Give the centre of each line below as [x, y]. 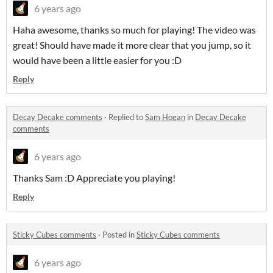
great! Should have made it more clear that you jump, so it [132, 44]
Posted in [119, 234]
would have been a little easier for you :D [97, 60]
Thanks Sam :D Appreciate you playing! [94, 177]
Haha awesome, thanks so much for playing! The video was [134, 29]
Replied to [127, 117]
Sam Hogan [165, 117]
